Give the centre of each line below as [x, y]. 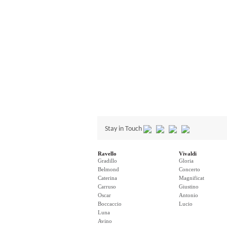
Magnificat [192, 178]
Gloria [186, 161]
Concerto [190, 169]
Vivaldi [188, 154]
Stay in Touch [124, 129]
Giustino [189, 186]
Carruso [107, 186]
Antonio [188, 195]
